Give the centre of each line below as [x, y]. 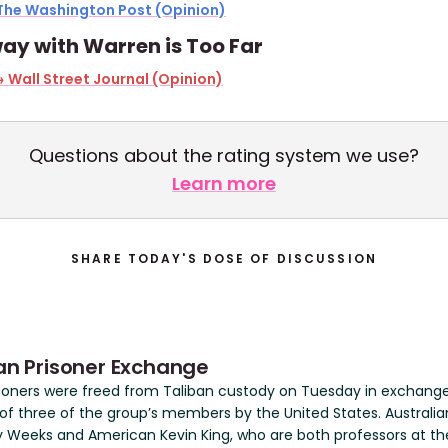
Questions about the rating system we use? [224, 155]
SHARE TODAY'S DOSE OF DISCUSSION [224, 258]
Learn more [224, 183]
